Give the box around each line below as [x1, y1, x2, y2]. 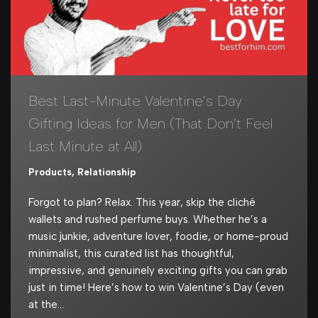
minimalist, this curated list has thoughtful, [28, 246, 234, 260]
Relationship [77, 165, 136, 177]
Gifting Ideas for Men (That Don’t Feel [28, 114, 273, 132]
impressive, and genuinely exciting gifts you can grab [28, 263, 287, 277]
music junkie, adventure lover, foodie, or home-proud [28, 229, 288, 243]
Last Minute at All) [28, 137, 142, 155]
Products [28, 165, 72, 177]
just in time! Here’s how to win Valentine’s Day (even [28, 280, 284, 294]
